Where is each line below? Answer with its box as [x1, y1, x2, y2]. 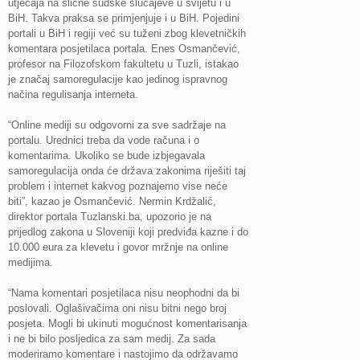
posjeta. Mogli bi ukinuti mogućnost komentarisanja [8, 317, 247, 329]
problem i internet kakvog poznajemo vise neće [8, 179, 227, 192]
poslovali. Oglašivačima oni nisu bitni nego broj [8, 301, 227, 314]
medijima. [8, 256, 53, 268]
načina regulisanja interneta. [8, 88, 138, 100]
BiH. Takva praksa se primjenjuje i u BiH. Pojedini [8, 11, 239, 24]
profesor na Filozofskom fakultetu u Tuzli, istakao [8, 57, 239, 70]
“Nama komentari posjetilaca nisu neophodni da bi [8, 286, 239, 299]
